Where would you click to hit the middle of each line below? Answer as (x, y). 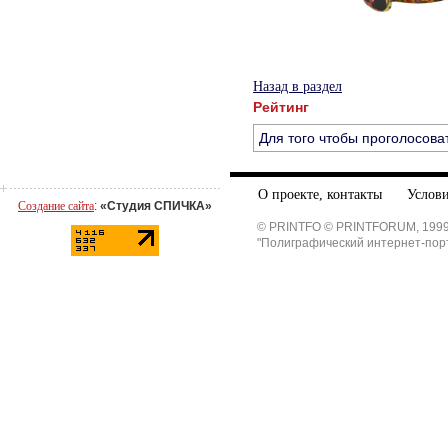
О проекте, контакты (320, 194)
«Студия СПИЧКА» (156, 206)
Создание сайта (56, 206)
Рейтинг (281, 107)
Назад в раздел (297, 86)
